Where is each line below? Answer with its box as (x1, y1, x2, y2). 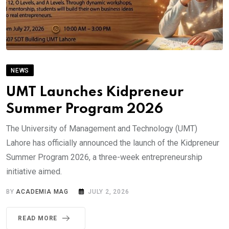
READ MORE (18, 215, 58, 222)
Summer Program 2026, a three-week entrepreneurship (6, 152, 202, 163)
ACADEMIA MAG (16, 188, 69, 196)
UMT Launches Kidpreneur (6, 85, 184, 100)
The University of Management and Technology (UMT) (6, 124, 197, 134)
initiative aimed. (6, 167, 62, 177)
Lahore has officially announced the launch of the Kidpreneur (6, 138, 219, 148)
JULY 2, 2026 (88, 188, 129, 196)
